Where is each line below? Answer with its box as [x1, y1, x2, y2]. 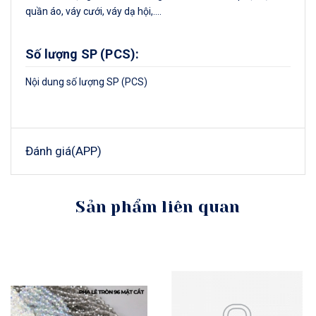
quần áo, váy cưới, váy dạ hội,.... [25, 6, 162, 18]
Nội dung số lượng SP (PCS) [25, 76, 147, 88]
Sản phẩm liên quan [75, 197, 241, 217]
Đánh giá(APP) [25, 144, 102, 159]
